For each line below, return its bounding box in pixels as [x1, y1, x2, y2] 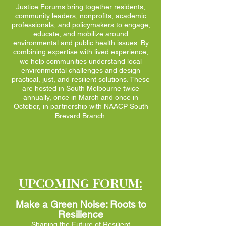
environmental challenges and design [21, 66, 140, 74]
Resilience [58, 208, 103, 220]
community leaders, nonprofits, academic [15, 11, 146, 20]
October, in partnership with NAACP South [13, 102, 148, 110]
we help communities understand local [20, 56, 142, 65]
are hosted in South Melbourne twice [22, 84, 139, 92]
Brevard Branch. [54, 111, 107, 120]
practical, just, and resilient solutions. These [12, 75, 150, 83]
